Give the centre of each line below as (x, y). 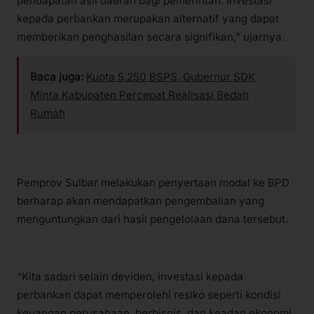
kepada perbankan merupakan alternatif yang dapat (148, 19)
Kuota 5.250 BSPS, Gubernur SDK (171, 77)
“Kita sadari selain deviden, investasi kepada (130, 276)
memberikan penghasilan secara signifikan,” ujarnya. (151, 37)
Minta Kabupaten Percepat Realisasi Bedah (139, 95)
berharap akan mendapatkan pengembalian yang (141, 200)
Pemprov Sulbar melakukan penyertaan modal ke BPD (153, 182)
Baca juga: (57, 77)
